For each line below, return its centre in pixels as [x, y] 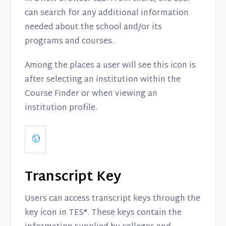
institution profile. [61, 108]
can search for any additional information [107, 14]
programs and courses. [69, 42]
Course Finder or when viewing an [91, 94]
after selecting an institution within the [103, 80]
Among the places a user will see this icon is [110, 66]
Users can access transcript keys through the [112, 199]
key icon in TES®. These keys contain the [103, 213]
